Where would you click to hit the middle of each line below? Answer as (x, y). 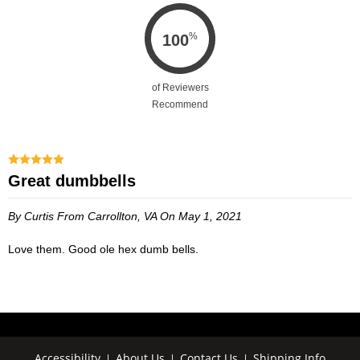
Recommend (180, 104)
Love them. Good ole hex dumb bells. (106, 249)
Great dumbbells (78, 180)
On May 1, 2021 (201, 216)
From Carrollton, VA (108, 216)
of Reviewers (180, 87)
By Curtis (33, 216)
